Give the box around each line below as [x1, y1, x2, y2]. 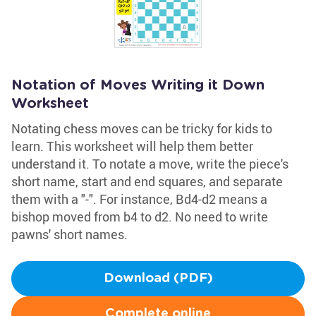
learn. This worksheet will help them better [11, 138, 253, 154]
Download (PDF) [103, 272, 213, 285]
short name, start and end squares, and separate [11, 173, 283, 190]
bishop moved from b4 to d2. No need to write [11, 208, 268, 225]
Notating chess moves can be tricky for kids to [11, 120, 272, 137]
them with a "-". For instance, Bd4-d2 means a [11, 190, 267, 207]
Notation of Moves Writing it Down [11, 78, 265, 92]
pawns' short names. [11, 226, 128, 243]
